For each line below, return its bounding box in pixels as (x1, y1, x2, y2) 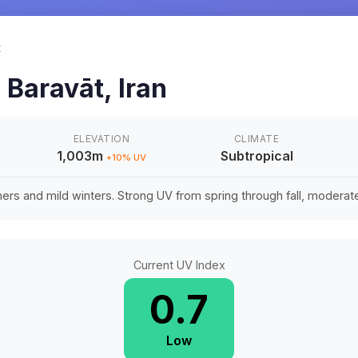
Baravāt (7, 73, 104, 104)
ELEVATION (73, 133, 130, 145)
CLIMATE (233, 133, 280, 145)
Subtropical (220, 148, 293, 164)
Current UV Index (133, 258, 225, 272)
